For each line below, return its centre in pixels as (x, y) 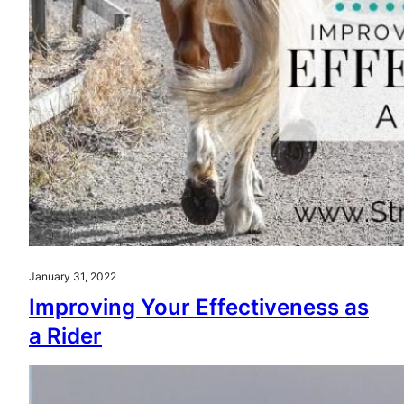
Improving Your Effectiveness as (199, 307)
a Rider (65, 336)
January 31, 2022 (73, 276)
